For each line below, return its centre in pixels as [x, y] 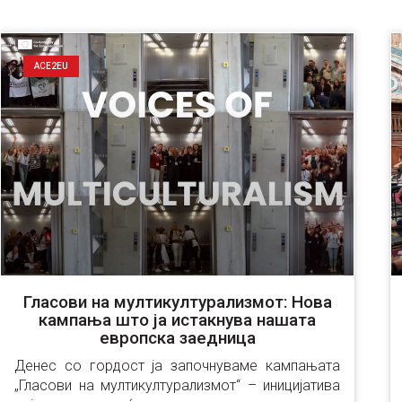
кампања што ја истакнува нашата [177, 320]
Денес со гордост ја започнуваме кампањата [177, 366]
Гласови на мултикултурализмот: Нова [177, 302]
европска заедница [177, 338]
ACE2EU [51, 66]
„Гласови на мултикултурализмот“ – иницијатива [177, 385]
